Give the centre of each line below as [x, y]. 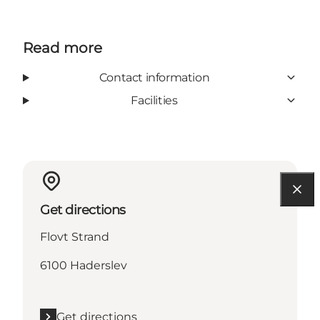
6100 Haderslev [84, 265]
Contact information [154, 77]
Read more [62, 47]
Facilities [154, 100]
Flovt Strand [75, 236]
